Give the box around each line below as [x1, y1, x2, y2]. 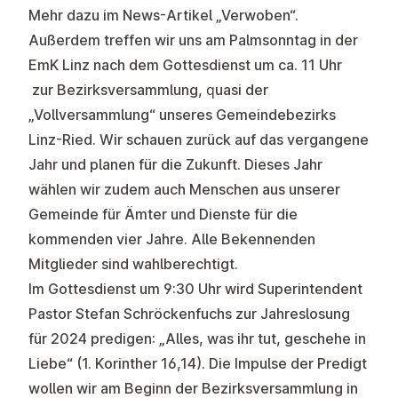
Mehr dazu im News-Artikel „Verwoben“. [28, 6, 298, 24]
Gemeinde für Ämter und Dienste [28, 205, 254, 223]
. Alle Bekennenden [184, 230, 315, 248]
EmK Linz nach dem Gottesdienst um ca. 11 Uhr [28, 56, 342, 74]
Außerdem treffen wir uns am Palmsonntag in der [28, 31, 358, 49]
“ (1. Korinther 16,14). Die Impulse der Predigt [67, 354, 367, 372]
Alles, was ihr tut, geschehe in [165, 330, 366, 347]
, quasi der [198, 81, 268, 99]
